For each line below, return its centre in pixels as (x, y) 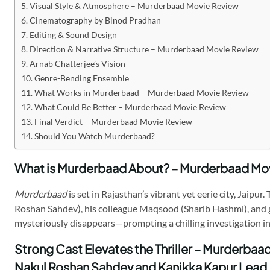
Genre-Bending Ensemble (81, 78)
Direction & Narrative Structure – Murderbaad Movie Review (144, 49)
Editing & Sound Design (73, 35)
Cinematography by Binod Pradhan (95, 20)
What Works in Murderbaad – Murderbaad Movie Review (141, 93)
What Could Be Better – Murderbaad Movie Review (130, 107)
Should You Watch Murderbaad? (94, 136)
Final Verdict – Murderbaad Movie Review (113, 122)
